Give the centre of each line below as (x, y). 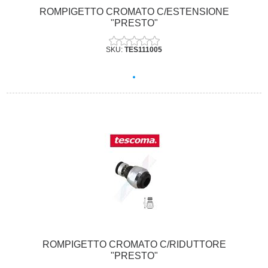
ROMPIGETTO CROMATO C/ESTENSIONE (134, 11)
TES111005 (143, 49)
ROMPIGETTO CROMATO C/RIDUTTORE (134, 245)
